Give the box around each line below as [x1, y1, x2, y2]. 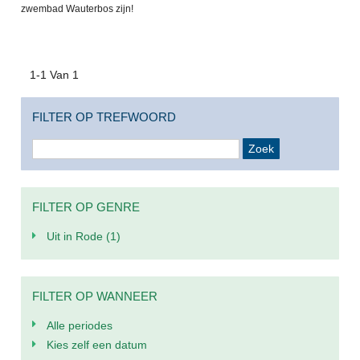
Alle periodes [46, 318, 112, 332]
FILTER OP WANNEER [32, 288, 158, 303]
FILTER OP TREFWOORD [32, 110, 177, 125]
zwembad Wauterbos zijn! [21, 2, 134, 14]
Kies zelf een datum [46, 338, 147, 352]
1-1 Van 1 [29, 67, 79, 81]
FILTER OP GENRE [32, 200, 141, 215]
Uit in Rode [46, 230, 106, 243]
